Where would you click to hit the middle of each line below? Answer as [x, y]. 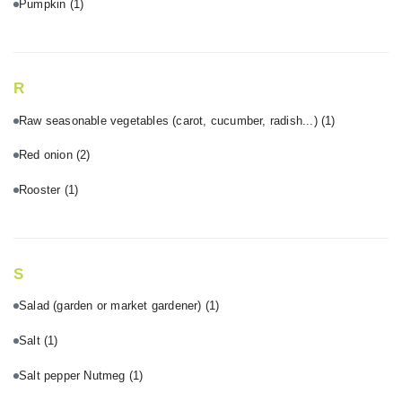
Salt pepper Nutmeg [74, 375]
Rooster [42, 190]
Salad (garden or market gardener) [112, 306]
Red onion [48, 155]
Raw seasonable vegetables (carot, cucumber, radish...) [170, 120]
